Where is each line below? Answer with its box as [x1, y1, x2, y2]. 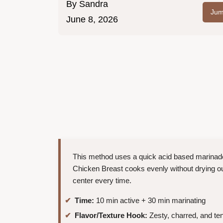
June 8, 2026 [66, 14, 118, 25]
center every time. [73, 176, 131, 185]
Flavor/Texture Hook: [75, 211, 147, 220]
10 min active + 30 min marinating [94, 196, 206, 205]
